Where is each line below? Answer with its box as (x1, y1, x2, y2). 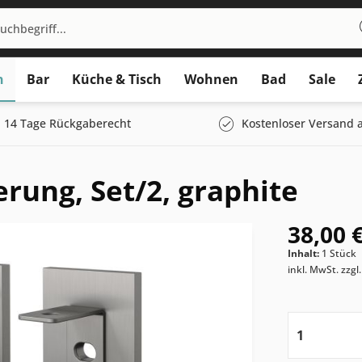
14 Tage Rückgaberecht (4, 116, 131, 131)
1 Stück (322, 246, 357, 260)
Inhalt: (288, 246, 322, 260)
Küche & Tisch (72, 70, 162, 88)
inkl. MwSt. (288, 263, 342, 276)
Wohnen (184, 70, 238, 88)
